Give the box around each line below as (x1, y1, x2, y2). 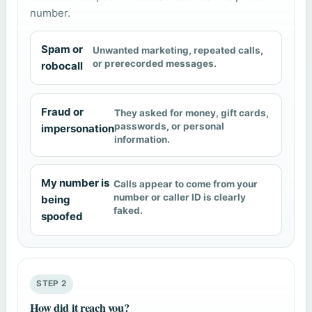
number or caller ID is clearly (114, 191, 247, 203)
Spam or (40, 42, 83, 56)
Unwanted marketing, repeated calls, (92, 44, 263, 56)
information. (114, 133, 170, 145)
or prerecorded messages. (92, 57, 217, 69)
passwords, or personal (114, 120, 224, 132)
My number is (40, 176, 109, 190)
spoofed (40, 210, 83, 224)
